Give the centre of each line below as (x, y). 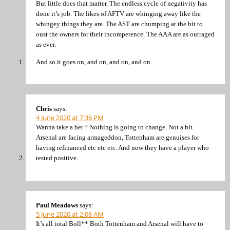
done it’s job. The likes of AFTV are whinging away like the (118, 14)
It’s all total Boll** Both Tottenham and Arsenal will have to (120, 223)
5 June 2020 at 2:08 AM (70, 214)
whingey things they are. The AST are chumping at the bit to (119, 24)
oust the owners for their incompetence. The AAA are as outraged (125, 34)
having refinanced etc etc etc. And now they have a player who (122, 148)
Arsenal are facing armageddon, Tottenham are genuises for (118, 138)
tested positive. (57, 158)
